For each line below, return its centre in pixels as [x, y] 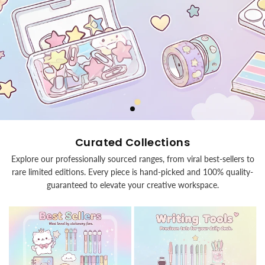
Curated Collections [132, 142]
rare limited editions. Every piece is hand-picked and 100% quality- [132, 172]
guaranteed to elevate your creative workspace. [132, 185]
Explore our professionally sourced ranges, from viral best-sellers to [132, 159]
